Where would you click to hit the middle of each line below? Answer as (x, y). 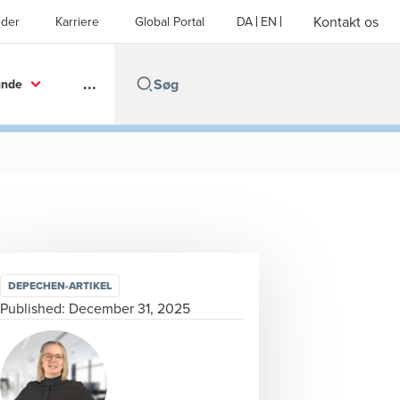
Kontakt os (346, 21)
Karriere (77, 21)
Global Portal (170, 21)
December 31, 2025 (129, 308)
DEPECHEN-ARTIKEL (60, 286)
